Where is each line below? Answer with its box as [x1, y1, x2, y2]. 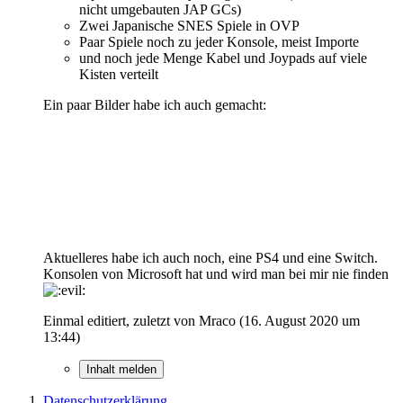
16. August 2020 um [244, 312, 360, 328]
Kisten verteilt [79, 66, 158, 82]
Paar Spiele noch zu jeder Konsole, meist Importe [79, 33, 359, 49]
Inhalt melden [86, 362, 157, 376]
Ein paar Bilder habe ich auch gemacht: [43, 96, 266, 112]
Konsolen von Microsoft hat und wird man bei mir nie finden [43, 265, 389, 282]
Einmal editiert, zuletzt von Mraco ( [43, 312, 244, 328]
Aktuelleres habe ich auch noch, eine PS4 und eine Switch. [43, 249, 378, 265]
